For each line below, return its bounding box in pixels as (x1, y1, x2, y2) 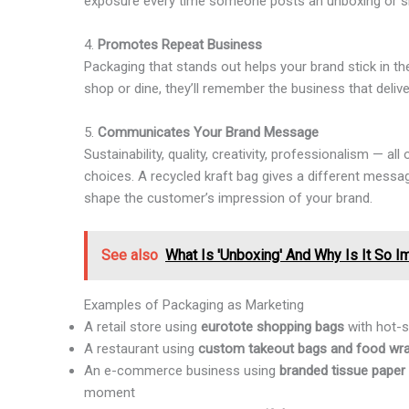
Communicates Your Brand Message (98, 124, 319, 141)
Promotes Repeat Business (98, 37, 262, 53)
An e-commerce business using (84, 362, 279, 379)
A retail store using (84, 319, 201, 335)
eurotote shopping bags (201, 319, 344, 335)
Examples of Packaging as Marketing (84, 297, 304, 313)
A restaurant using (84, 341, 198, 357)
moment (84, 384, 135, 401)
